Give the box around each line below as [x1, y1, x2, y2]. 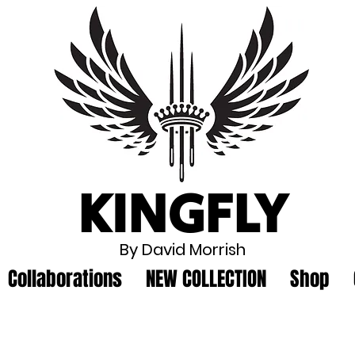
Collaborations [8, 265, 122, 293]
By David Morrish [119, 239, 246, 261]
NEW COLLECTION [146, 265, 266, 293]
